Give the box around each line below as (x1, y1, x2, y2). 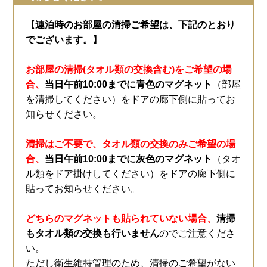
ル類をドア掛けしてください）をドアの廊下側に (26, 168, 236, 179)
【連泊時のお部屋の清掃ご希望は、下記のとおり (26, 19, 236, 30)
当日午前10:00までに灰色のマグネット (45, 153, 213, 164)
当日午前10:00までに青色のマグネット (45, 79, 213, 89)
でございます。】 (26, 34, 103, 45)
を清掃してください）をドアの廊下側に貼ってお (26, 94, 236, 104)
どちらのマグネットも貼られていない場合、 (26, 213, 217, 223)
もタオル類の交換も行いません (26, 228, 160, 238)
